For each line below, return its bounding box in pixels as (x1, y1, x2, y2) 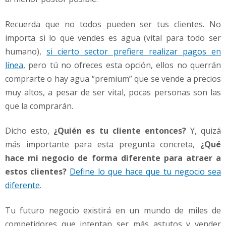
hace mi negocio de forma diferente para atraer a (5, 152, 221, 164)
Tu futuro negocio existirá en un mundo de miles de (5, 204, 221, 216)
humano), (5, 45, 47, 57)
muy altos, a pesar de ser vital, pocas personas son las (5, 86, 221, 98)
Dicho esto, (5, 125, 54, 137)
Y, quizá (186, 125, 221, 137)
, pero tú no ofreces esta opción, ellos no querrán (23, 59, 221, 71)
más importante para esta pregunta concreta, (5, 139, 200, 150)
